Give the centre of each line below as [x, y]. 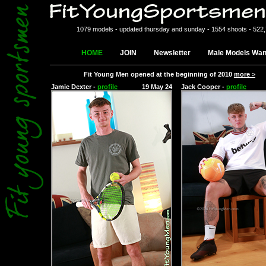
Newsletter [172, 53]
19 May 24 [157, 87]
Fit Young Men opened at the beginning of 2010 [159, 74]
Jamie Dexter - [74, 87]
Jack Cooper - [204, 87]
